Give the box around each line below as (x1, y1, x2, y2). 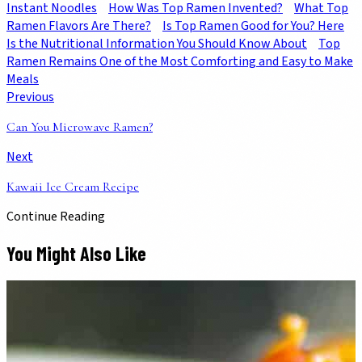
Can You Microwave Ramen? (6, 118, 153, 135)
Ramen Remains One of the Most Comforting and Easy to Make (6, 52, 353, 70)
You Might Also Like (6, 241, 146, 265)
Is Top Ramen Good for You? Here (162, 16, 344, 35)
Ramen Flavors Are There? (6, 16, 151, 35)
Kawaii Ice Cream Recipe (6, 178, 139, 195)
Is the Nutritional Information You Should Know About (6, 34, 307, 53)
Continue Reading (6, 207, 105, 225)
